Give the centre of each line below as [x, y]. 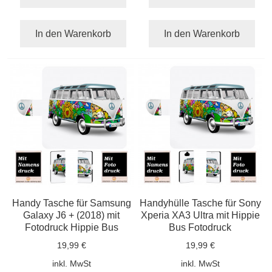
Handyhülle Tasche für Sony [200, 202]
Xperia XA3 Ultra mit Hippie [200, 215]
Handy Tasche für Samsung [71, 202]
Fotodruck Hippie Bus [71, 227]
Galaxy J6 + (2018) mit [72, 215]
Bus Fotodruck [200, 227]
